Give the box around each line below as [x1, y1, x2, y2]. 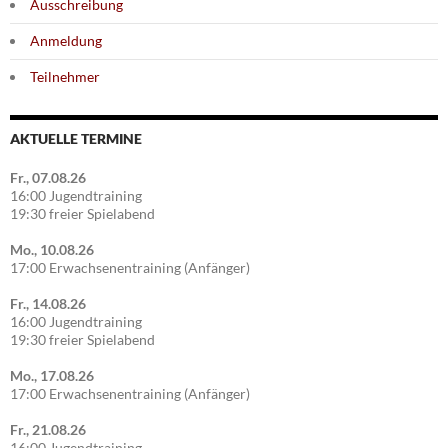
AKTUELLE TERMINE [10, 130, 142, 148]
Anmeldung [30, 32, 102, 50]
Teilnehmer [30, 68, 100, 86]
